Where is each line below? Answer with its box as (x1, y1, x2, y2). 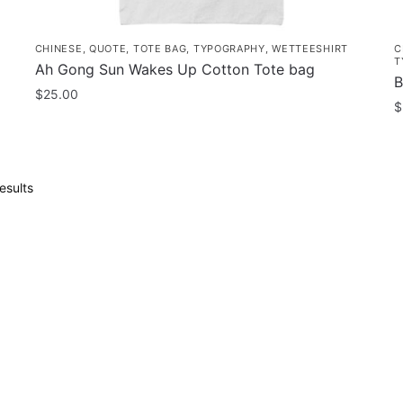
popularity (32, 218, 92, 234)
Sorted (32, 178, 72, 194)
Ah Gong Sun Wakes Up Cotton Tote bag (34, 59, 315, 78)
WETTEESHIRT (272, 41, 348, 55)
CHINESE (34, 41, 83, 55)
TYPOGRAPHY (193, 41, 265, 55)
